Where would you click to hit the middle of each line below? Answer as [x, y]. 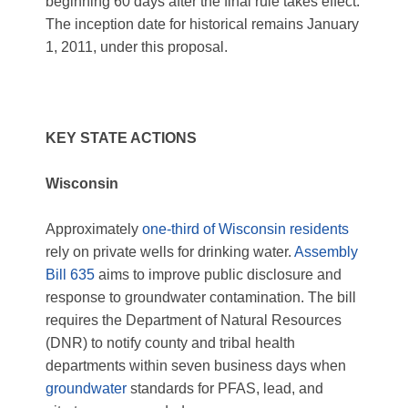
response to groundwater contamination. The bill [201, 297]
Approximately [94, 229]
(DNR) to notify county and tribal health [170, 343]
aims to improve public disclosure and [218, 275]
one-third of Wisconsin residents [245, 229]
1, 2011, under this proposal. [137, 47]
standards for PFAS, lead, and [225, 388]
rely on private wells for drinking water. [170, 252]
